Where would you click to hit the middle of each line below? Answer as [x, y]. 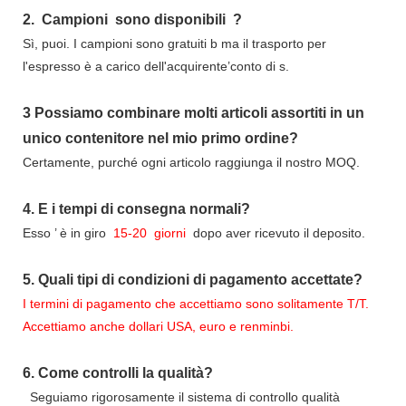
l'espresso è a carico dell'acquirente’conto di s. [156, 67]
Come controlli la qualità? [126, 373]
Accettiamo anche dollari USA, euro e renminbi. [158, 327]
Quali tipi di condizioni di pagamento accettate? [200, 280]
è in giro [83, 233]
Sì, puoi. [48, 44]
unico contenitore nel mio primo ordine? [160, 139]
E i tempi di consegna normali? [144, 209]
